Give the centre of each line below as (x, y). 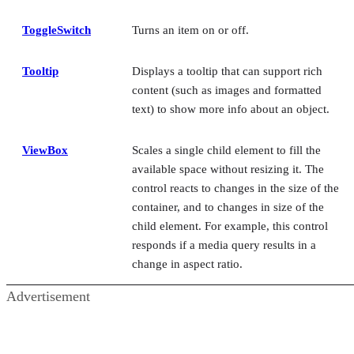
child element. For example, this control (230, 226)
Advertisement (48, 296)
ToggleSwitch (56, 30)
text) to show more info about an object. (231, 109)
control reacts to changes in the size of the (235, 188)
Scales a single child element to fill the (226, 150)
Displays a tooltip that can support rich (227, 71)
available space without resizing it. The (228, 169)
